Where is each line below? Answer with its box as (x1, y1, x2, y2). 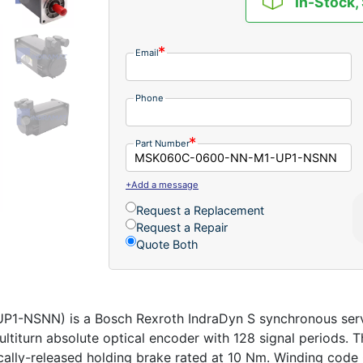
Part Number (135, 137, 190, 149)
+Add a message (126, 178, 199, 190)
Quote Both (136, 237, 199, 251)
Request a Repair (136, 220, 228, 234)
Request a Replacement (136, 203, 264, 217)
